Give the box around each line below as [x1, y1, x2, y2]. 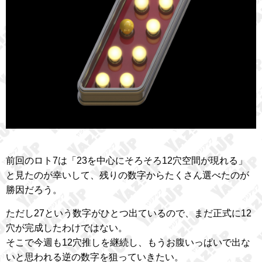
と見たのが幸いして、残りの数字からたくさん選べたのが [6, 170, 249, 180]
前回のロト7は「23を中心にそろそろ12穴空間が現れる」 [6, 155, 247, 166]
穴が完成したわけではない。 [6, 222, 127, 233]
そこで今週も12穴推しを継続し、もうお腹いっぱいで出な [6, 237, 250, 247]
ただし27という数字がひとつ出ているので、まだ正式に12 [6, 208, 251, 218]
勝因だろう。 [6, 184, 62, 195]
